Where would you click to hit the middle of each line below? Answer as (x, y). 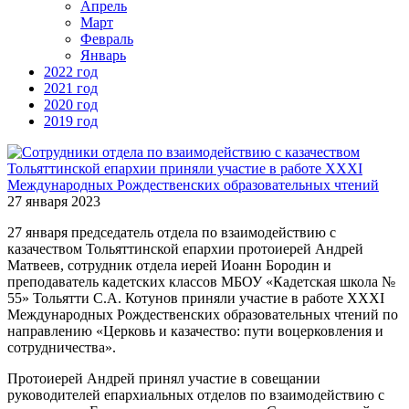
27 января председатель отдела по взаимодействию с (172, 232)
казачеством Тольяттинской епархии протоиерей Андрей (185, 248)
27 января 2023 (54, 201)
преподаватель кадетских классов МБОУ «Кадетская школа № (201, 281)
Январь (103, 55)
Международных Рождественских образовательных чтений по (203, 314)
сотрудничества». (62, 347)
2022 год (71, 71)
